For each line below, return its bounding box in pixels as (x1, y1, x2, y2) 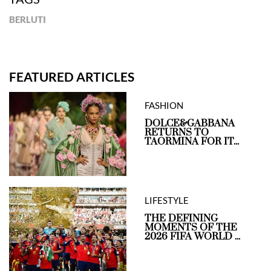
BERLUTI (9, 14, 46, 25)
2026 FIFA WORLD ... (145, 230, 240, 243)
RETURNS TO (145, 126, 209, 139)
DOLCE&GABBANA (145, 117, 235, 130)
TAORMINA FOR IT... (145, 135, 239, 148)
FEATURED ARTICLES (9, 69, 134, 85)
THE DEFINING (145, 212, 218, 225)
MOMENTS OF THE (145, 221, 237, 234)
